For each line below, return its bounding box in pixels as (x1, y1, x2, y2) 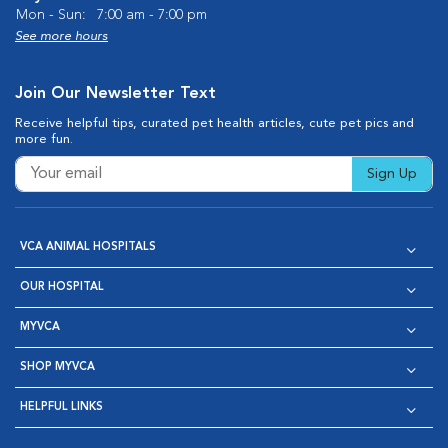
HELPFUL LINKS (20, 402, 103, 413)
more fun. (15, 133, 73, 146)
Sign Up (367, 167, 417, 181)
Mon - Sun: (16, 8, 86, 22)
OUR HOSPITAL (20, 282, 104, 293)
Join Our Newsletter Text (15, 86, 216, 102)
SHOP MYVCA (20, 362, 95, 373)
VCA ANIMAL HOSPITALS (20, 242, 156, 253)
